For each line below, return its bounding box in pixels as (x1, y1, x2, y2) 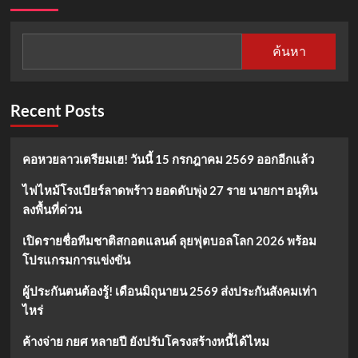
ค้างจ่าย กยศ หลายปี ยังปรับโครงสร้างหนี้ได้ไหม (22, 333, 269, 348)
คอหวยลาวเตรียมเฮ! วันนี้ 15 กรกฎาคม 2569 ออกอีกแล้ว (22, 151, 314, 166)
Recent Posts (10, 100, 105, 120)
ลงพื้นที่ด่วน (22, 201, 82, 217)
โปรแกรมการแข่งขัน (22, 252, 130, 267)
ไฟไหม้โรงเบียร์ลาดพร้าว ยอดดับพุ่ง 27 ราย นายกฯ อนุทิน (22, 182, 317, 197)
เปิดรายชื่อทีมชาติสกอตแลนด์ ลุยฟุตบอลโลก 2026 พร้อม (22, 233, 316, 248)
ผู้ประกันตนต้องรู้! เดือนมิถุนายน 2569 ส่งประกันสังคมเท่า (22, 283, 316, 298)
